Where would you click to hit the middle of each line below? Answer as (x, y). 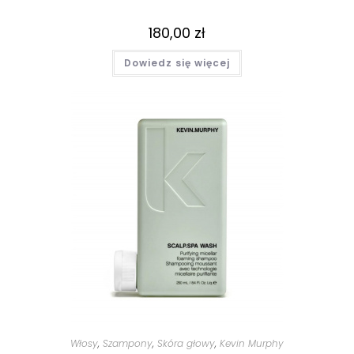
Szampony (128, 344)
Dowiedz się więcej (177, 62)
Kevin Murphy (252, 344)
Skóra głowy (186, 344)
